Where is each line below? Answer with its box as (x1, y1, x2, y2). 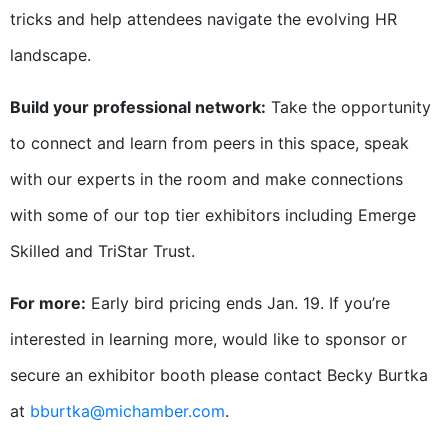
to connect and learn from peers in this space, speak (10, 133, 409, 154)
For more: (10, 293, 86, 314)
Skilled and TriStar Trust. (10, 241, 195, 262)
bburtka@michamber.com (30, 401, 225, 422)
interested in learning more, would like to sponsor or (10, 329, 407, 350)
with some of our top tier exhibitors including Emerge (10, 205, 416, 226)
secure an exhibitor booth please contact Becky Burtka (10, 365, 428, 386)
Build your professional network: (10, 97, 266, 118)
